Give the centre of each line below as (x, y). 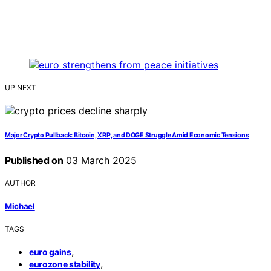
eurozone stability (65, 264)
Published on (34, 161)
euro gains (50, 252)
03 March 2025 (100, 161)
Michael (20, 206)
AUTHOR (20, 183)
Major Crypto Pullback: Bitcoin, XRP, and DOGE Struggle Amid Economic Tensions (127, 135)
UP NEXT (21, 88)
